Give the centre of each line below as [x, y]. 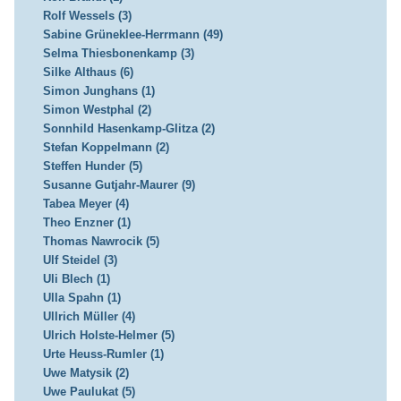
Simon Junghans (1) [98, 91]
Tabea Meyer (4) [85, 204]
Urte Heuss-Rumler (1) [103, 354]
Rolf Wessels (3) [87, 16]
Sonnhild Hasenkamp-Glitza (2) [128, 129]
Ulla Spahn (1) [81, 298]
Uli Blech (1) [76, 279]
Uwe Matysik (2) [85, 373]
